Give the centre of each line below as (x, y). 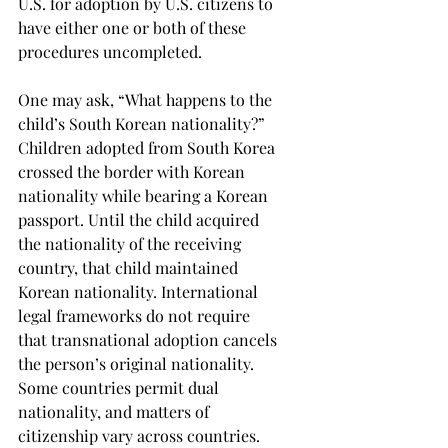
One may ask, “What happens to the (147, 99)
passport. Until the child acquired (140, 219)
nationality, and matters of (115, 411)
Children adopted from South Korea (148, 147)
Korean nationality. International (140, 291)
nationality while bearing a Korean (145, 195)
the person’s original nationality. (138, 363)
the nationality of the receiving (131, 243)
